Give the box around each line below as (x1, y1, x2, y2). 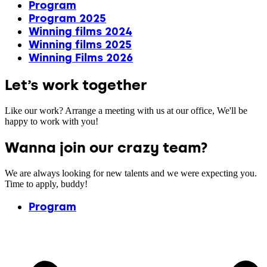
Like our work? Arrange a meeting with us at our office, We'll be (5, 105, 247, 116)
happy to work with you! (5, 116, 98, 126)
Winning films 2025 (29, 38, 132, 51)
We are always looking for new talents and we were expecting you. (5, 167, 257, 178)
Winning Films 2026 (29, 51, 133, 64)
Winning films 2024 (29, 25, 132, 38)
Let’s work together (5, 76, 147, 94)
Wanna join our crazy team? (5, 138, 208, 156)
